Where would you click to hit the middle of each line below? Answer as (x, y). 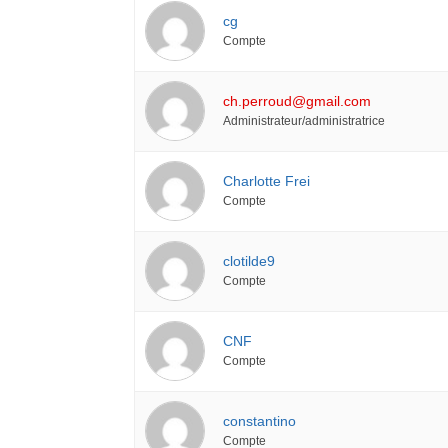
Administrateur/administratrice (304, 120)
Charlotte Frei (267, 180)
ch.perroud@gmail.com (297, 100)
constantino (260, 420)
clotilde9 (249, 260)
